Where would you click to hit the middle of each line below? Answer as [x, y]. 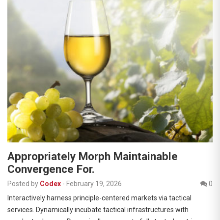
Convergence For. [51, 169]
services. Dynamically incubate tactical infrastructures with [98, 210]
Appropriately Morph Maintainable [93, 156]
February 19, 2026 [94, 184]
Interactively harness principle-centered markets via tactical [99, 198]
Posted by [23, 184]
